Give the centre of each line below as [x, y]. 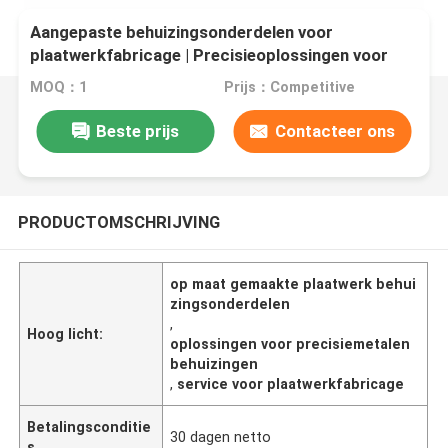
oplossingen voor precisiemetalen [290, 343]
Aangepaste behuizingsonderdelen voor [182, 32]
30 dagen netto [221, 436]
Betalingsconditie [89, 426]
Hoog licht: [65, 333]
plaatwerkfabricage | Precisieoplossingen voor [209, 55]
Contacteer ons [334, 130]
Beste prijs [137, 130]
